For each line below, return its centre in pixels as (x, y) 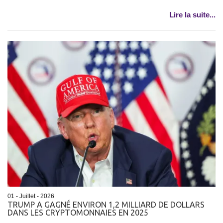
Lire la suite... (192, 15)
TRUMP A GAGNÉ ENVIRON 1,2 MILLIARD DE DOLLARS (106, 204)
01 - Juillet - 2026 (31, 196)
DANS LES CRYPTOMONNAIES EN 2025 (78, 212)
